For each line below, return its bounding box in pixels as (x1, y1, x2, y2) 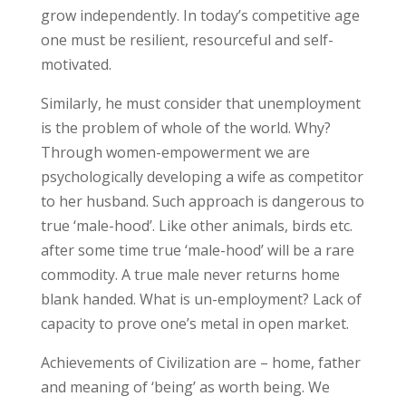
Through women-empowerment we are (40, 142, 310, 162)
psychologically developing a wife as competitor (40, 167, 363, 187)
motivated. (40, 54, 111, 74)
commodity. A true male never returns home (40, 265, 340, 285)
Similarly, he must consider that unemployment (40, 93, 361, 113)
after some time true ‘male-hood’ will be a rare (40, 240, 354, 260)
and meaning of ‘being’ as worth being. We (40, 377, 330, 397)
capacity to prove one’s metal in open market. (40, 314, 349, 333)
